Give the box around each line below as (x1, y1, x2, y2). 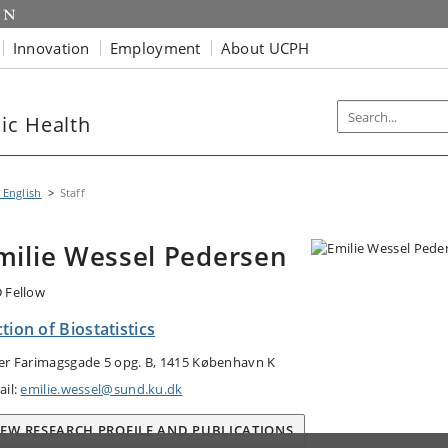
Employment (109, 37, 201, 58)
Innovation (12, 37, 90, 58)
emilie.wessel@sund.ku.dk (20, 380, 183, 398)
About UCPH (220, 37, 310, 58)
